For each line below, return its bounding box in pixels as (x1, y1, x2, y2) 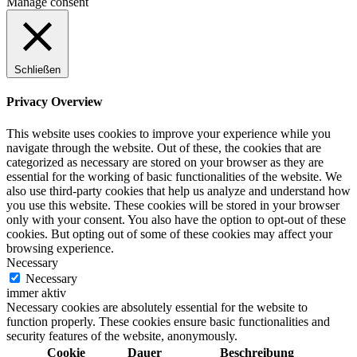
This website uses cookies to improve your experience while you (6, 126, 331, 140)
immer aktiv (6, 285, 66, 300)
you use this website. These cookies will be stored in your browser (6, 198, 339, 212)
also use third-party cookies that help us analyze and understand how (6, 183, 351, 198)
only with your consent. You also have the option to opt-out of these (6, 212, 346, 226)
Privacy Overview (6, 95, 103, 109)
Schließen (14, 64, 61, 76)
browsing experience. (6, 241, 114, 255)
